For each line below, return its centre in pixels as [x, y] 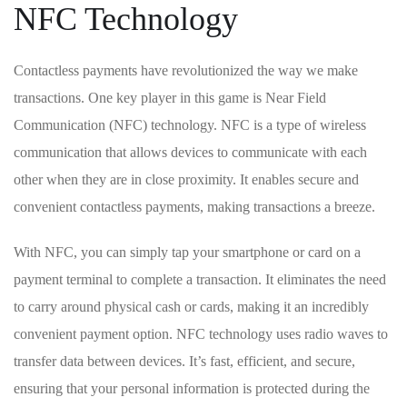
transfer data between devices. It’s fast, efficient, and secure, [184, 361]
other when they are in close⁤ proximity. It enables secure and [186, 179]
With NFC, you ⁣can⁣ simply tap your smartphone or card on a [187, 252]
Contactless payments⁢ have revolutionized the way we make [186, 70]
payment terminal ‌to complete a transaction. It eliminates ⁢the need [200, 279]
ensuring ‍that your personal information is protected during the [192, 388]
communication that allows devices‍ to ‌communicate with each [190, 152]
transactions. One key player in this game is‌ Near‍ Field [170, 98]
